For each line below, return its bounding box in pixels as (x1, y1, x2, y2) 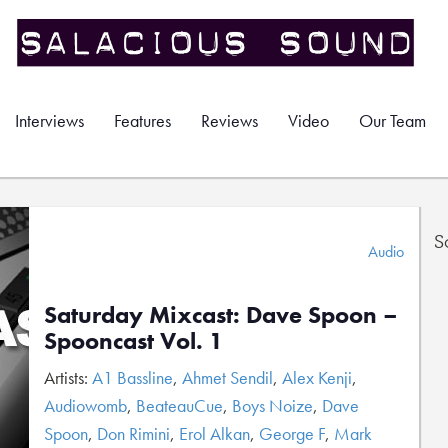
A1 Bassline (92, 366, 173, 389)
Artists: (44, 366, 92, 389)
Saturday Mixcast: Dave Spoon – (44, 299, 398, 330)
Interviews (15, 109, 84, 132)
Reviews (201, 109, 258, 132)
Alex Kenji (282, 366, 352, 389)
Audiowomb (44, 394, 127, 417)
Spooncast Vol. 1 (44, 325, 223, 356)
